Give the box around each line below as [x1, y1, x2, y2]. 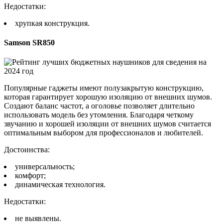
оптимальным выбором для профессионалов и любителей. [4, 128, 203, 137]
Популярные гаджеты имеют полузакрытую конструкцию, [4, 84, 204, 93]
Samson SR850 [4, 38, 55, 47]
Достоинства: [4, 145, 50, 154]
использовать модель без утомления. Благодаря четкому [4, 111, 194, 119]
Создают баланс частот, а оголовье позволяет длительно [4, 102, 195, 111]
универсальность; [15, 162, 75, 171]
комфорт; [15, 171, 46, 180]
